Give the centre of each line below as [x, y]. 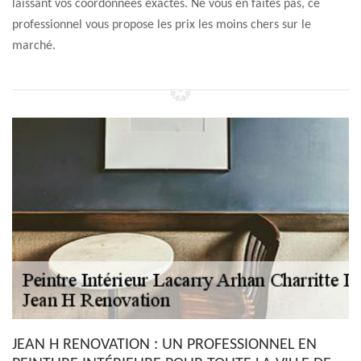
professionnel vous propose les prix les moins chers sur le [162, 25]
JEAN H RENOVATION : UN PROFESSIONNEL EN [164, 345]
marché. [34, 46]
